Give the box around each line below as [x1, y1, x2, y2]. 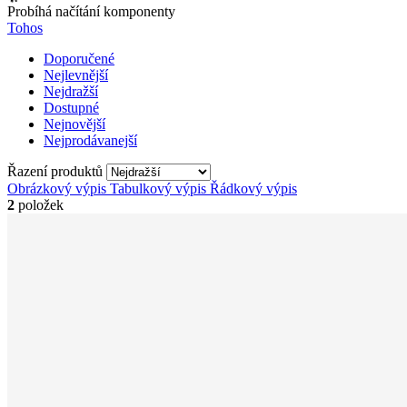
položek [15, 196, 64, 213]
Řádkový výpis [210, 180, 297, 196]
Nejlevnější [44, 66, 108, 83]
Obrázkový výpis [7, 180, 106, 196]
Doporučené [44, 50, 114, 66]
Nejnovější [44, 115, 105, 132]
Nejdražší [44, 83, 98, 99]
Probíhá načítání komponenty [7, 3, 175, 19]
